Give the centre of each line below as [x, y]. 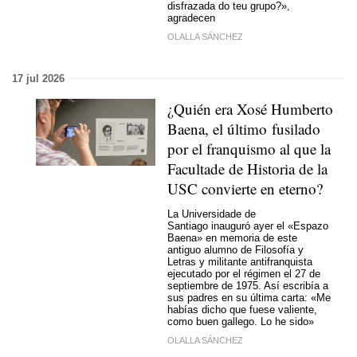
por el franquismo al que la [249, 148]
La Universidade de [212, 214]
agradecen [191, 18]
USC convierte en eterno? [245, 188]
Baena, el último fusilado [244, 128]
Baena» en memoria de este [232, 238]
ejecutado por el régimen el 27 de [244, 274]
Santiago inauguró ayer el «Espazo [248, 226]
